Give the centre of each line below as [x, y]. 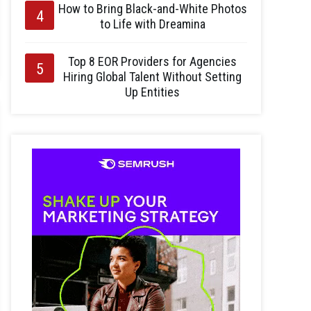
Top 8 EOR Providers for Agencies [152, 61]
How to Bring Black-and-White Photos [152, 9]
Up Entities [152, 92]
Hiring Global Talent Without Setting [152, 77]
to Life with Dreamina [152, 24]
